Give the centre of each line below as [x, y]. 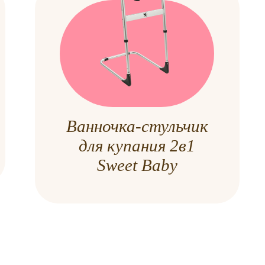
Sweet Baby [137, 165]
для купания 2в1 [137, 145]
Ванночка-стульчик [137, 126]
